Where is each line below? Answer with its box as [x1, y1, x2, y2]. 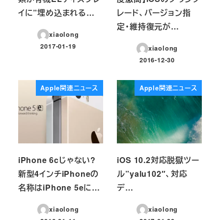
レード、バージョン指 [117, 6, 191, 18]
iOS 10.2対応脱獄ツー [117, 154, 199, 165]
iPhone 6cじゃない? [18, 154, 96, 165]
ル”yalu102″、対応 [117, 167, 188, 179]
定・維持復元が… [117, 20, 179, 32]
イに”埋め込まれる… [18, 6, 95, 18]
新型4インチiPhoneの [18, 167, 99, 179]
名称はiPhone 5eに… [18, 181, 100, 193]
